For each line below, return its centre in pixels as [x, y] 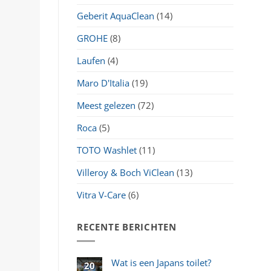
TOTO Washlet [107, 150]
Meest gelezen [106, 105]
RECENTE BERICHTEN [127, 227]
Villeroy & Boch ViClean [126, 172]
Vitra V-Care [101, 194]
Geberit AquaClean [116, 15]
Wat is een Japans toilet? [161, 262]
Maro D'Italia [103, 83]
